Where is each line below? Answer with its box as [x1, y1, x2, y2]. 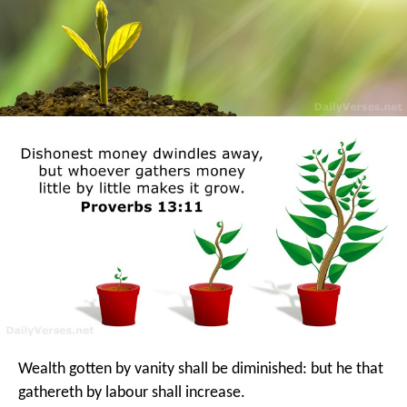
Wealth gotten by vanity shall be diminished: [18, 361, 307, 379]
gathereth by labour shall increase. [18, 384, 245, 402]
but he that [307, 361, 383, 379]
